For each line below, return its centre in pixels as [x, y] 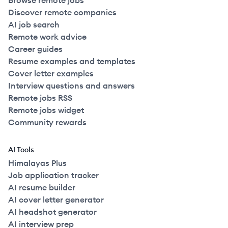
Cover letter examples [51, 74]
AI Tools [21, 150]
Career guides [35, 49]
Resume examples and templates [72, 61]
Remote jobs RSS [40, 98]
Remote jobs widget [46, 110]
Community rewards [47, 122]
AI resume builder [42, 188]
